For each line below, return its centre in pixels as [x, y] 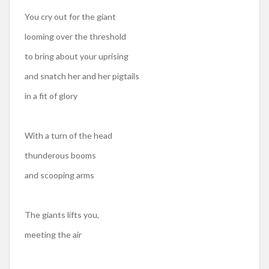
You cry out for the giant [70, 17]
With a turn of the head [68, 135]
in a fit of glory [51, 96]
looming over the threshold [75, 36]
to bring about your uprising [77, 56]
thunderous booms [60, 155]
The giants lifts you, [62, 215]
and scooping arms [59, 175]
